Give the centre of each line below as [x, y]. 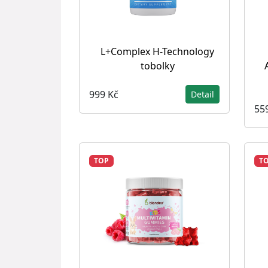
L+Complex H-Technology [157, 51]
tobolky [157, 66]
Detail [202, 94]
